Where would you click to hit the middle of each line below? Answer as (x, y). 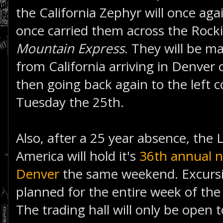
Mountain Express (70, 48)
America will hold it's (78, 156)
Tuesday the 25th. (70, 102)
